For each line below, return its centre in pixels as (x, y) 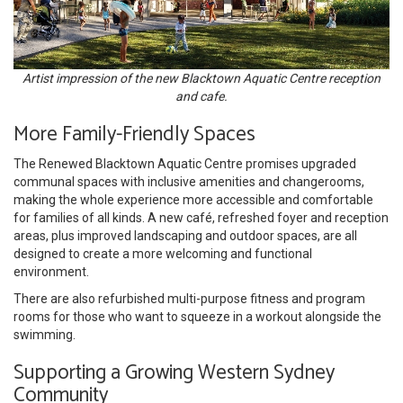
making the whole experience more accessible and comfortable (193, 199)
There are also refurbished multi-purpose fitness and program (189, 298)
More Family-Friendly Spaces (134, 134)
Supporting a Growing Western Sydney (174, 372)
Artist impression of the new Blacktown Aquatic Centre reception (201, 78)
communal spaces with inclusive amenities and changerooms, (189, 181)
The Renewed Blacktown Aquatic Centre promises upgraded (185, 163)
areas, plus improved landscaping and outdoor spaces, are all (185, 235)
